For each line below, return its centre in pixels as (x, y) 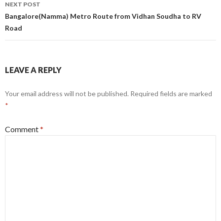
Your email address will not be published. (67, 94)
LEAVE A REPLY (33, 70)
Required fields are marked (171, 94)
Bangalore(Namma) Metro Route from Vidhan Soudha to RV (103, 16)
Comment (22, 129)
